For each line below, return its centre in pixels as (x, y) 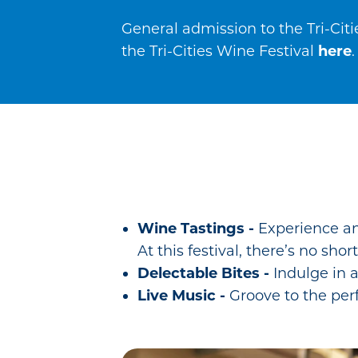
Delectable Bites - (205, 273)
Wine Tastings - (198, 228)
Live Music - (181, 295)
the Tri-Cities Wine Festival (220, 51)
